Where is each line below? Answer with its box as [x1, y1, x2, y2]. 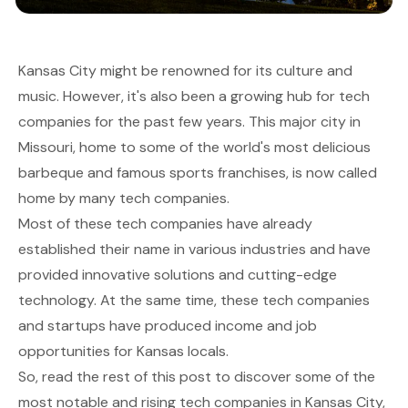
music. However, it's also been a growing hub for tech [18, 86, 370, 106]
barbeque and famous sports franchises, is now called [18, 162, 377, 182]
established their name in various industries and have [18, 239, 371, 259]
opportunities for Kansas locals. [18, 341, 229, 361]
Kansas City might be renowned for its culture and [18, 60, 352, 80]
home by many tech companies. [18, 188, 229, 208]
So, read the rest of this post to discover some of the [18, 366, 375, 386]
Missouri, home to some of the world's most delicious [18, 137, 371, 157]
